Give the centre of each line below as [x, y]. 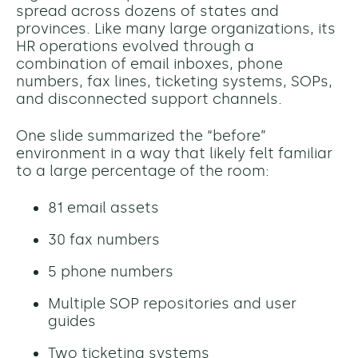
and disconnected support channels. [149, 99]
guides [72, 322]
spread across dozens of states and [147, 12]
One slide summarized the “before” [141, 136]
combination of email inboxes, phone [149, 64]
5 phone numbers [111, 272]
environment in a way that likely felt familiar [174, 154]
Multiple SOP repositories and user [172, 304]
